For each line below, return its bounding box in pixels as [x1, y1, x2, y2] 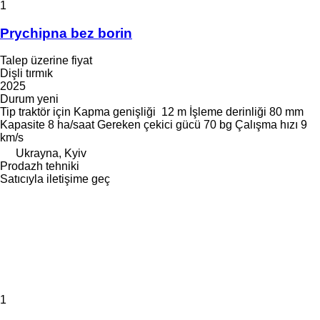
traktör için [19, 106, 71, 119]
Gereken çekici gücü [97, 119, 201, 131]
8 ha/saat [48, 119, 94, 131]
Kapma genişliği [74, 106, 156, 119]
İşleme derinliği [189, 106, 266, 119]
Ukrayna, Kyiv [16, 147, 86, 160]
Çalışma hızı [235, 119, 298, 131]
